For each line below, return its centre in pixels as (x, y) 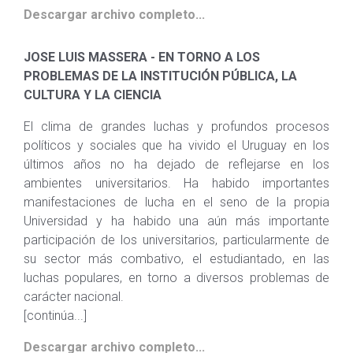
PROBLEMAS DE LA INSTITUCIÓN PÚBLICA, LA (160, 76)
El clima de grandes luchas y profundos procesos (176, 126)
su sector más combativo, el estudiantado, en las (176, 259)
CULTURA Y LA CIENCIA (93, 95)
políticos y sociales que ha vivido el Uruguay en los (176, 145)
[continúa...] (55, 316)
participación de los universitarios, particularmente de (176, 240)
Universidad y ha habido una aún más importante (176, 221)
